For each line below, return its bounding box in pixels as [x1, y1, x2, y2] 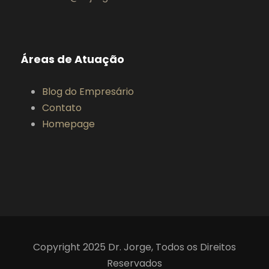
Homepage [42, 116, 95, 131]
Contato [42, 100, 82, 115]
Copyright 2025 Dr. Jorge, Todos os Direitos [33, 240, 236, 254]
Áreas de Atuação [21, 51, 124, 67]
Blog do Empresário [42, 84, 134, 98]
